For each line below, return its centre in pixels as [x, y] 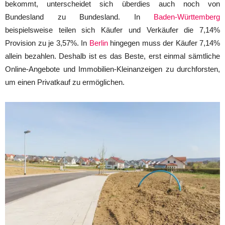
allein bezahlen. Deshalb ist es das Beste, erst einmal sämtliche [113, 56]
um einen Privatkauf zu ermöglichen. [65, 82]
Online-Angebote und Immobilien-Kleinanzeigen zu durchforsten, [113, 69]
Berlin [98, 43]
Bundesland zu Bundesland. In [79, 17]
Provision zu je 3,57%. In [47, 43]
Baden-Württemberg [187, 17]
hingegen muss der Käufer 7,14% [164, 43]
